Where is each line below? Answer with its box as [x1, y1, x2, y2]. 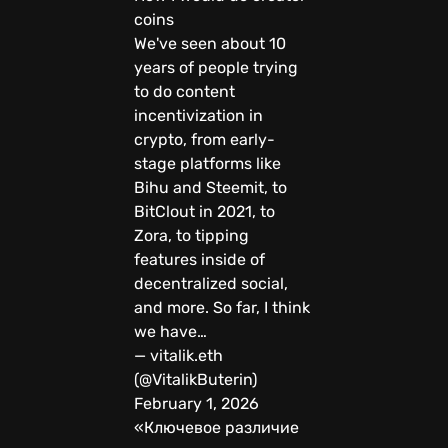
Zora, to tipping [134, 225, 249, 245]
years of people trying [134, 57, 298, 77]
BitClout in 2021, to [134, 201, 275, 221]
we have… [134, 321, 207, 341]
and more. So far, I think [134, 297, 310, 317]
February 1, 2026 [134, 393, 259, 413]
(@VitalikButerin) [134, 369, 257, 389]
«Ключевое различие [134, 417, 299, 437]
